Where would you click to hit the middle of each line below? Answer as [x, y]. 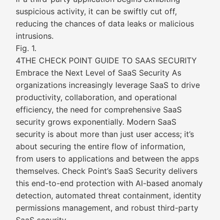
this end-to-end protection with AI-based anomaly [109, 183]
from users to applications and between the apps [107, 159]
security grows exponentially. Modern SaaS [96, 122]
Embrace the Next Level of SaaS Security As [98, 73]
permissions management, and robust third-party [107, 208]
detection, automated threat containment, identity [109, 195]
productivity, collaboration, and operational [96, 97]
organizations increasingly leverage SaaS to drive [108, 85]
